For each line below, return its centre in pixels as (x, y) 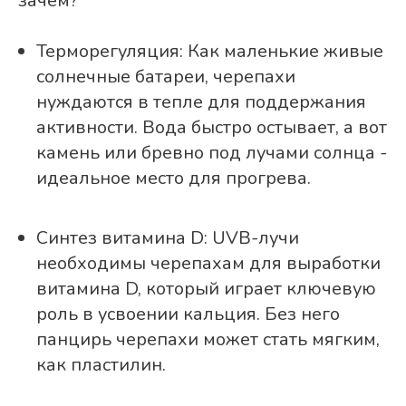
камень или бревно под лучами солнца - (212, 153)
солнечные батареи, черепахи (166, 77)
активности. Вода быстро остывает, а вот (212, 128)
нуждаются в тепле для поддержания (201, 102)
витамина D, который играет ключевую (206, 289)
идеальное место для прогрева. (174, 179)
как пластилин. (101, 365)
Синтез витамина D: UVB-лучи (168, 238)
